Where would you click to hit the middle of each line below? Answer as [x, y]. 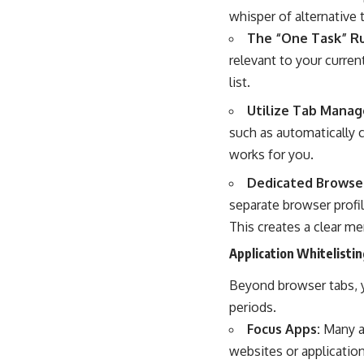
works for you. [271, 154]
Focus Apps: [284, 329]
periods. [253, 307]
